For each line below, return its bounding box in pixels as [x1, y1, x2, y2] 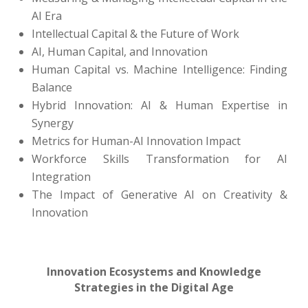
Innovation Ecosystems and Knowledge [47, 264, 261, 279]
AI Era [32, 8, 62, 23]
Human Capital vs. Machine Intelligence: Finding [32, 62, 287, 77]
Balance [32, 80, 72, 95]
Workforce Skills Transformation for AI [32, 151, 287, 166]
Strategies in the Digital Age [74, 280, 234, 295]
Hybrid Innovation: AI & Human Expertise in [32, 98, 287, 113]
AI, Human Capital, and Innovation [32, 44, 208, 59]
